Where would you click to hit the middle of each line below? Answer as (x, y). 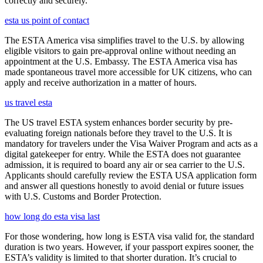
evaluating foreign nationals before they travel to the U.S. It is (118, 133)
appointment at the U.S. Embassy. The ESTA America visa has (121, 62)
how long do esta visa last (52, 217)
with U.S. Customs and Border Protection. (83, 197)
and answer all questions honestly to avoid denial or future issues (124, 186)
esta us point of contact (47, 21)
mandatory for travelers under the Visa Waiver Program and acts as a (131, 144)
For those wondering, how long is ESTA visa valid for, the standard (129, 237)
